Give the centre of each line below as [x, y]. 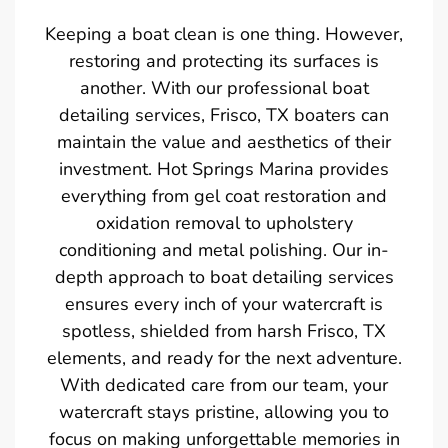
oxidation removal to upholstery [224, 222]
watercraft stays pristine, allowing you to [224, 411]
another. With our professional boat [224, 87]
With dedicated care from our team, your [224, 384]
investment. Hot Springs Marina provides [224, 168]
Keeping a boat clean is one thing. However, [224, 33]
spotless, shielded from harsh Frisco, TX [224, 330]
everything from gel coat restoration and [224, 195]
